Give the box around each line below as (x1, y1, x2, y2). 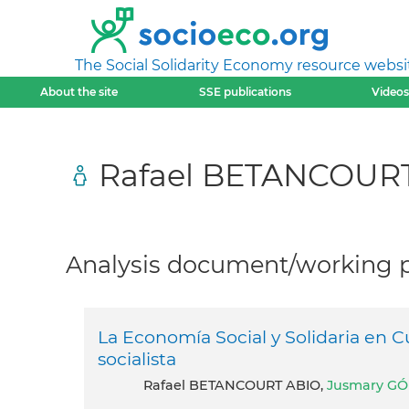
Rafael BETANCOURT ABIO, (152, 377, 327, 394)
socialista (98, 348, 176, 371)
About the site (40, 85, 119, 99)
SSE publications (198, 85, 291, 99)
